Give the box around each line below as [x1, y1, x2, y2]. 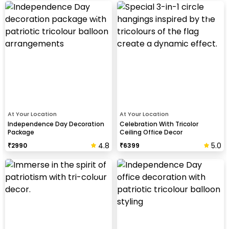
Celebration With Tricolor [120, 119, 198, 128]
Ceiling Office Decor [120, 127, 182, 136]
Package [8, 127, 34, 136]
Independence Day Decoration [8, 119, 104, 128]
